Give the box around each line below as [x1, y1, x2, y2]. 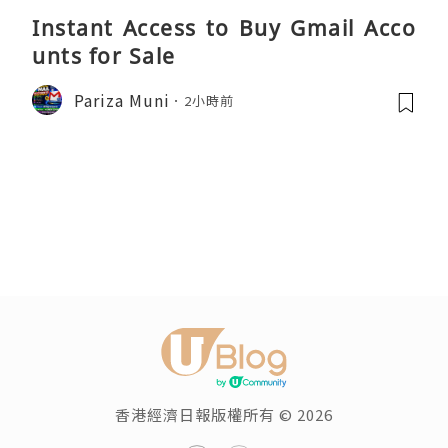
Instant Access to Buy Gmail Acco [32, 14, 416, 43]
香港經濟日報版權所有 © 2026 [115, 404, 333, 426]
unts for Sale [32, 42, 176, 71]
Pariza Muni [74, 87, 170, 112]
